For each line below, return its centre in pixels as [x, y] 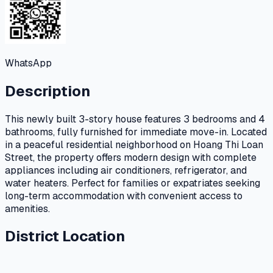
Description [48, 91]
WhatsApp [28, 63]
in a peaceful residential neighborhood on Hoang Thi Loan [134, 144]
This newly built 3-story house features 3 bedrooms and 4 [135, 119]
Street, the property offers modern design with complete [131, 157]
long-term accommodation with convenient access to [124, 196]
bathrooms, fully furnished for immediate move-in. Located [136, 132]
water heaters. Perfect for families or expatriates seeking [133, 183]
